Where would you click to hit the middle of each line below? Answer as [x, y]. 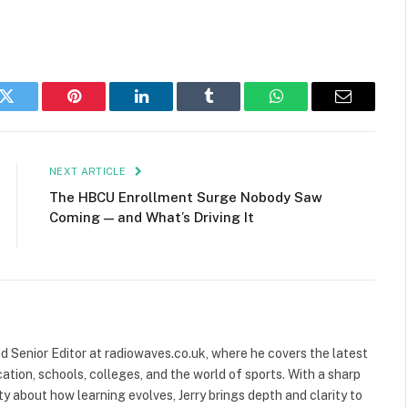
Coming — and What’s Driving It [152, 217]
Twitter [29, 110]
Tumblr [231, 110]
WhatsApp [310, 110]
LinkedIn [170, 110]
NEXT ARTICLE [89, 171]
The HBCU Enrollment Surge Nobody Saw [186, 197]
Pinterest [101, 110]
